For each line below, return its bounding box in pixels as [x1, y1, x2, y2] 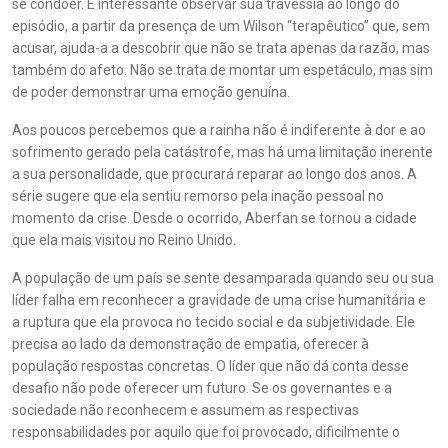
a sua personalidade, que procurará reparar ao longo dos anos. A [12, 166, 417, 182]
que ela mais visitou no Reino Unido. [12, 232, 236, 248]
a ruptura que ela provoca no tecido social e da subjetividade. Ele [12, 314, 415, 330]
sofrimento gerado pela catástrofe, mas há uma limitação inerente [12, 144, 433, 160]
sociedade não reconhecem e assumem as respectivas [12, 402, 359, 418]
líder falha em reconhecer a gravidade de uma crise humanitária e [12, 292, 426, 308]
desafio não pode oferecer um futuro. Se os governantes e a [12, 380, 392, 396]
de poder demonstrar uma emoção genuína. [12, 84, 290, 100]
